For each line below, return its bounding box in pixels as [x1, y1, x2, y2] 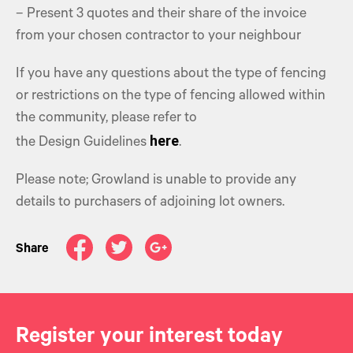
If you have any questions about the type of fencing [16, 67, 326, 83]
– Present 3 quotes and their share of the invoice [16, 7, 307, 23]
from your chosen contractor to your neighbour [16, 29, 304, 45]
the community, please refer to [16, 111, 197, 127]
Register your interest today [16, 326, 283, 351]
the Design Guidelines [16, 136, 150, 151]
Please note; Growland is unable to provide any [16, 173, 296, 189]
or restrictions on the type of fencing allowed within [16, 89, 325, 105]
